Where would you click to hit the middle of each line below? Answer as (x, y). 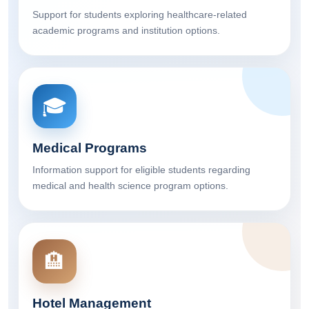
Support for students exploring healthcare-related (140, 15)
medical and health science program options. (130, 186)
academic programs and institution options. (126, 31)
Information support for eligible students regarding (141, 170)
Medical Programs (90, 148)
